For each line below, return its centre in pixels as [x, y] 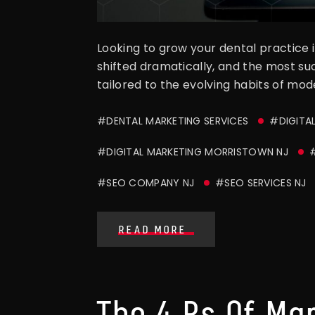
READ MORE [153, 230]
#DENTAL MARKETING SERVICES [173, 121]
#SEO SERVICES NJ [261, 182]
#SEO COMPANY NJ [146, 182]
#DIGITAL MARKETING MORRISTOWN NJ [193, 152]
